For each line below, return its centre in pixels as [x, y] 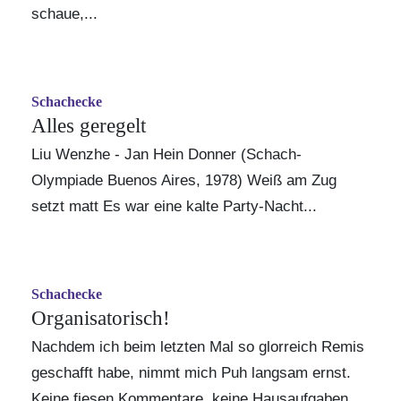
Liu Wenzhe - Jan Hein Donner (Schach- [166, 154]
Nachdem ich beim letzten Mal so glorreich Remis [198, 347]
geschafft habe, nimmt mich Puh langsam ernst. [191, 373]
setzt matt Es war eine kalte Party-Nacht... [174, 206]
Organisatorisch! [101, 318]
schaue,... [64, 14]
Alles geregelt [89, 126]
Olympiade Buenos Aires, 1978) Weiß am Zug [184, 180]
